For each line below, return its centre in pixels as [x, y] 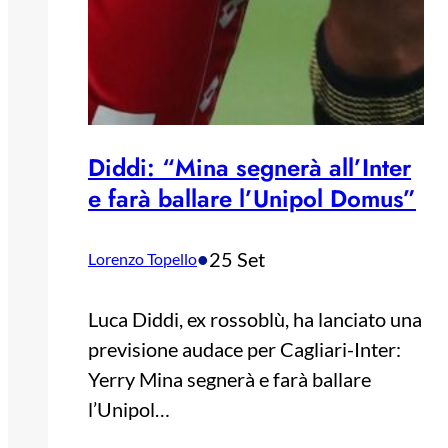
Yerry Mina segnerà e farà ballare [229, 378]
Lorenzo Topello [142, 258]
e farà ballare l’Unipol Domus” [252, 198]
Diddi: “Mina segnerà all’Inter [249, 167]
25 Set [237, 258]
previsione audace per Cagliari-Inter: [244, 348]
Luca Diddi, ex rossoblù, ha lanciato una [255, 318]
